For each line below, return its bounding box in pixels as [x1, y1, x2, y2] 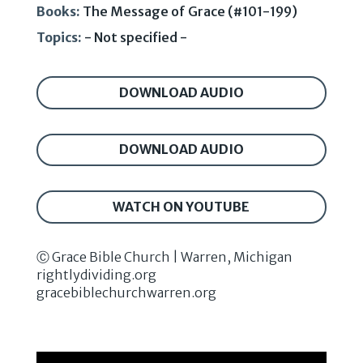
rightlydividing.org [36, 266, 156, 283]
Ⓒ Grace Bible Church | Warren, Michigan [36, 248, 293, 265]
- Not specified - [83, 29, 187, 45]
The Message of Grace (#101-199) [82, 3, 297, 19]
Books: [36, 3, 80, 19]
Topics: [36, 29, 82, 45]
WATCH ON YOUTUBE [113, 198, 250, 215]
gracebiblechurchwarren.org [36, 284, 216, 301]
